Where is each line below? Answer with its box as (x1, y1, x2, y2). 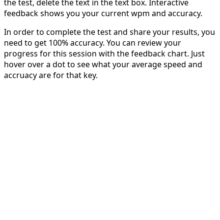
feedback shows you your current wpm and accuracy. (4, 7, 202, 19)
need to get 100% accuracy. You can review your (4, 37, 181, 48)
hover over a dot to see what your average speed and (4, 58, 202, 70)
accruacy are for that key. (4, 69, 98, 81)
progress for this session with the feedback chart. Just (4, 48, 205, 59)
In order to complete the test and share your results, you (4, 26, 215, 37)
